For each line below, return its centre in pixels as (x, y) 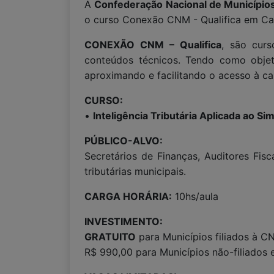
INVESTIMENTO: (124, 221)
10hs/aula (195, 196)
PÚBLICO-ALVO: (124, 141)
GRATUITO (110, 237)
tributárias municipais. (135, 171)
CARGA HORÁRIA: (128, 196)
